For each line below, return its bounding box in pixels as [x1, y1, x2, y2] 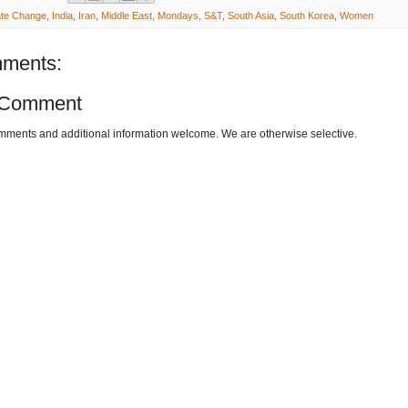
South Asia [227, 9, 274, 21]
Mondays [157, 9, 199, 21]
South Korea [279, 9, 334, 21]
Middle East [100, 9, 152, 21]
